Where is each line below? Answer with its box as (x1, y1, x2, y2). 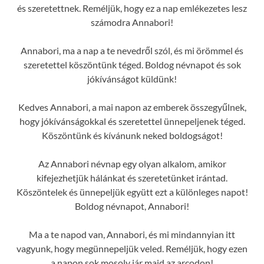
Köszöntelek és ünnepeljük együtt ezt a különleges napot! (16, 186, 248, 197)
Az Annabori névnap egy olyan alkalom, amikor (38, 157, 226, 169)
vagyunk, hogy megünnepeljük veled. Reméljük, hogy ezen (16, 242, 247, 254)
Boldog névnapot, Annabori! (75, 200, 189, 212)
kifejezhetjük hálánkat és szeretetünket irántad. (37, 171, 227, 183)
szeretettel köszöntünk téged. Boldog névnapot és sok (23, 58, 241, 70)
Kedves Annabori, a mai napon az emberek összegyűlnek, (18, 101, 246, 113)
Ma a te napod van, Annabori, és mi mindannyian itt (29, 228, 235, 240)
